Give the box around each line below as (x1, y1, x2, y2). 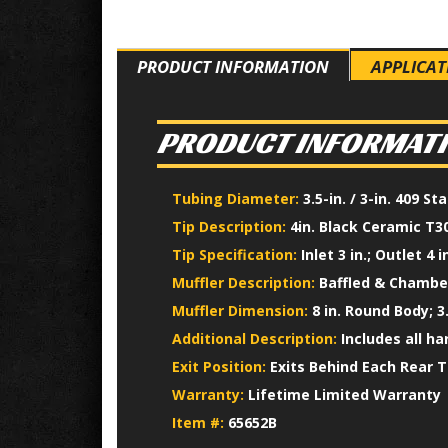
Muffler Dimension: (172, 301, 312, 320)
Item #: (172, 413, 228, 432)
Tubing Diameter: (172, 189, 303, 208)
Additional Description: (172, 329, 341, 348)
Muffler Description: (172, 273, 319, 292)
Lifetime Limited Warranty (248, 385, 441, 404)
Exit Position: (172, 357, 270, 376)
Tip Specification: (172, 245, 301, 264)
